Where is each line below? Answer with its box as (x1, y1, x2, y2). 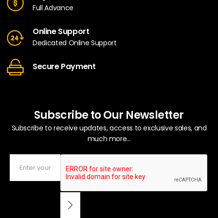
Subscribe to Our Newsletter (34, 108, 184, 123)
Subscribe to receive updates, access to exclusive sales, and (11, 123, 207, 133)
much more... (87, 134, 131, 144)
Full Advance (33, 2, 73, 13)
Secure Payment (33, 61, 96, 73)
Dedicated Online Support (33, 37, 117, 48)
